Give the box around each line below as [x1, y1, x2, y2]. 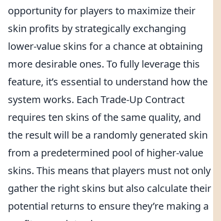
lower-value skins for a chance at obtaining [8, 39, 203, 53]
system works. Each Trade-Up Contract [8, 93, 184, 106]
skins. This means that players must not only [8, 164, 211, 177]
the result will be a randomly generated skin [8, 128, 208, 142]
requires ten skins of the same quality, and [8, 110, 201, 124]
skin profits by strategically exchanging [8, 22, 186, 35]
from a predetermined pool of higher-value [8, 146, 203, 159]
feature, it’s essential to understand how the [8, 75, 208, 88]
